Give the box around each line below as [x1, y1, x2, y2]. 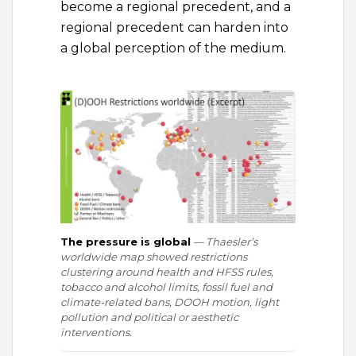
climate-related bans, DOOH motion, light [60, 296, 279, 309]
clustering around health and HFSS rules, [60, 265, 273, 279]
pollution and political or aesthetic [60, 311, 238, 324]
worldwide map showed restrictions [60, 250, 247, 264]
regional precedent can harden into [60, 20, 288, 36]
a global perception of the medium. [60, 41, 286, 56]
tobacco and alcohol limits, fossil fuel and [60, 281, 273, 294]
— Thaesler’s [191, 235, 257, 249]
